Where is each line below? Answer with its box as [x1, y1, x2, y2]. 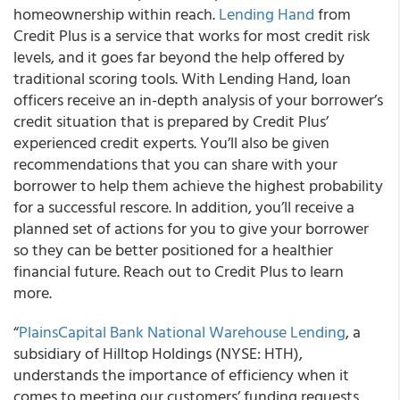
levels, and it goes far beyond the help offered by [13, 45, 345, 69]
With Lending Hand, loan [178, 66, 351, 90]
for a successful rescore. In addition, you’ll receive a [13, 195, 354, 219]
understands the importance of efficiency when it [13, 362, 349, 387]
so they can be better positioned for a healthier [13, 237, 333, 262]
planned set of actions [13, 216, 163, 240]
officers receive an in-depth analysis [13, 87, 254, 112]
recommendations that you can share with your [13, 152, 337, 176]
